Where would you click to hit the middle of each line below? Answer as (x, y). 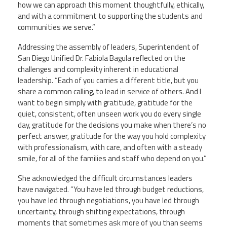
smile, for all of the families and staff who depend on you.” (112, 158)
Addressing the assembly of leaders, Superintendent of (108, 47)
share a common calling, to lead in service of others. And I (109, 91)
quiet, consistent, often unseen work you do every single (109, 113)
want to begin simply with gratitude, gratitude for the (105, 102)
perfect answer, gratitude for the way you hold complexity (112, 136)
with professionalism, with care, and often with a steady (110, 147)
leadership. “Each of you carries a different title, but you (108, 80)
